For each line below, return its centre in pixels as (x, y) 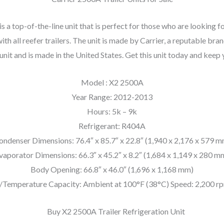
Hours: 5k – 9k (112, 111)
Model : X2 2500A (112, 82)
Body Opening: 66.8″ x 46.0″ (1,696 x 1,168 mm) (112, 169)
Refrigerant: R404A (112, 126)
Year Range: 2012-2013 (112, 97)
